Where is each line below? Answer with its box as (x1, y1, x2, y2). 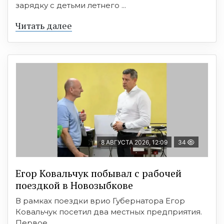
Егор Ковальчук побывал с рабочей (15, 166, 181, 180)
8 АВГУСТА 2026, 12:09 (101, 138, 167, 146)
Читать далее (15, 19, 72, 31)
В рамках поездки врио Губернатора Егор (15, 195, 185, 205)
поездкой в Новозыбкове (15, 178, 133, 192)
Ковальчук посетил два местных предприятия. (15, 206, 202, 216)
